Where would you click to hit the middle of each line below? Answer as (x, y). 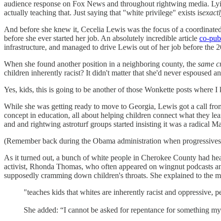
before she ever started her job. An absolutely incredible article (102, 38)
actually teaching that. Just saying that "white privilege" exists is (103, 12)
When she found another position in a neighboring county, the (101, 64)
